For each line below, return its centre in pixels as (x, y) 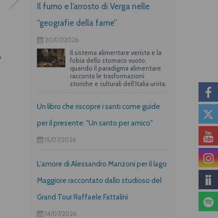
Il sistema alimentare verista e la (116, 52)
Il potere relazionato (168, 56)
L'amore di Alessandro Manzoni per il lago (102, 164)
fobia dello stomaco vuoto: (108, 60)
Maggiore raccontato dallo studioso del (99, 180)
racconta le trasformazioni (107, 76)
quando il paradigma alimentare (115, 68)
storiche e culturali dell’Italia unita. (118, 83)
